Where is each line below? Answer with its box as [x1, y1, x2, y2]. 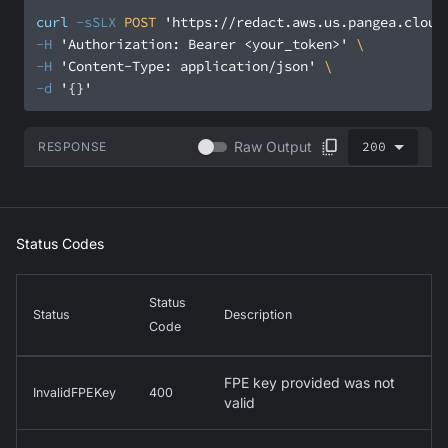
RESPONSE [38, 139, 107, 155]
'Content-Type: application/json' [60, 57, 316, 76]
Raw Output [234, 138, 312, 156]
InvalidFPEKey [33, 385, 116, 401]
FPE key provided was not [224, 374, 395, 392]
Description [224, 307, 292, 323]
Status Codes [16, 235, 104, 253]
